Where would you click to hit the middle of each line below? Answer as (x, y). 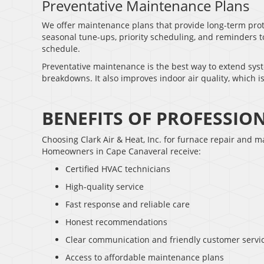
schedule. (61, 49)
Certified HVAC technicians (118, 169)
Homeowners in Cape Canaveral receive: (121, 151)
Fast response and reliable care (128, 204)
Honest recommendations (116, 222)
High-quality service (105, 187)
